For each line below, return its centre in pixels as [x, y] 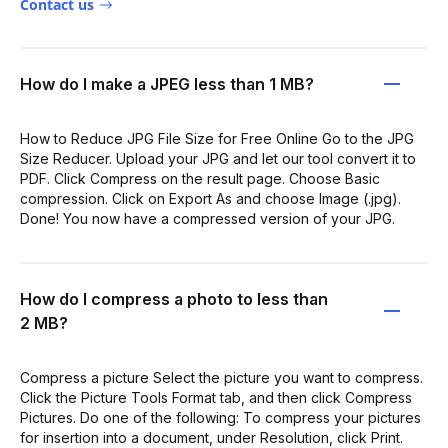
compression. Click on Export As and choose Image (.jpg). [210, 198]
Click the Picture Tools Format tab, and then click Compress [216, 397]
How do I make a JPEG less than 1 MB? [167, 84]
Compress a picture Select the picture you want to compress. [221, 377]
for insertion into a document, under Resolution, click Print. [211, 437]
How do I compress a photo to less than [174, 299]
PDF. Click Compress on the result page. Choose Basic [200, 178]
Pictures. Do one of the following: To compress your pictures [220, 417]
